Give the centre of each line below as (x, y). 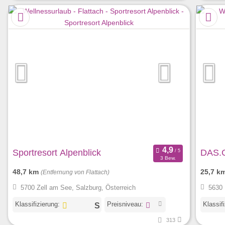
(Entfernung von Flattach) (75, 172)
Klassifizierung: (37, 204)
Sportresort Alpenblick (57, 152)
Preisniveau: (125, 204)
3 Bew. (168, 158)
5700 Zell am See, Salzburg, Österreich (78, 188)
